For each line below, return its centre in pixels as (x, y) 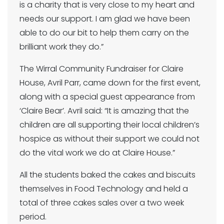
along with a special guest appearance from (107, 97)
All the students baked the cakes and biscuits (107, 175)
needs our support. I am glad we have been (105, 19)
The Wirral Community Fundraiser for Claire (101, 69)
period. (33, 217)
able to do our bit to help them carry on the (104, 33)
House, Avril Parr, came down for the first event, (110, 83)
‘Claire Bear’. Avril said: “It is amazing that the (104, 111)
